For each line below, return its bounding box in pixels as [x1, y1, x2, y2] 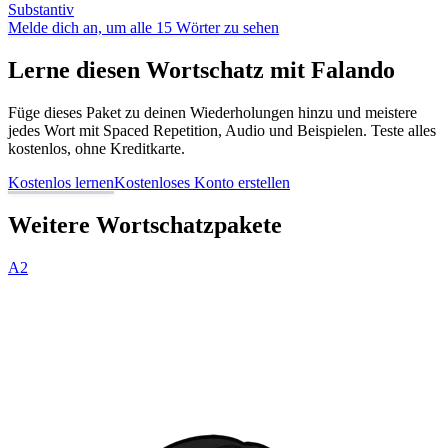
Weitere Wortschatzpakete [8, 211, 282, 238]
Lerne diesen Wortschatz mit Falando [8, 56, 395, 83]
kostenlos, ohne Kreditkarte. [8, 139, 185, 157]
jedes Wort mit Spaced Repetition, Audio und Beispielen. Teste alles [8, 121, 436, 139]
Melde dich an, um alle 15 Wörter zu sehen [8, 18, 279, 36]
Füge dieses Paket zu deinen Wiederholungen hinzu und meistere [8, 103, 417, 121]
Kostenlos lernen [8, 173, 114, 191]
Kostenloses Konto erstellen [114, 173, 290, 191]
